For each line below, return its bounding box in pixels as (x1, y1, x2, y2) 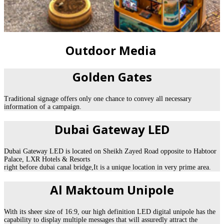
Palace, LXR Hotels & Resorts (4, 155, 90, 163)
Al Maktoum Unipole (50, 181, 174, 198)
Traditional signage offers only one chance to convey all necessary (4, 94, 191, 102)
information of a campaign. (4, 102, 81, 110)
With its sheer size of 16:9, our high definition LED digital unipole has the (4, 207, 215, 215)
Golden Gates (72, 68, 152, 85)
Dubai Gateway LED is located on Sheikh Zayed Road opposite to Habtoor (4, 147, 216, 155)
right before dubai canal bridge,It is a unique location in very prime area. (4, 163, 211, 171)
